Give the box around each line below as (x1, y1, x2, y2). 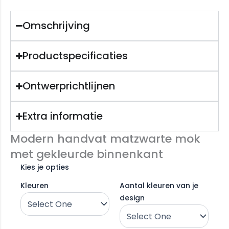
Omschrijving (22, 18, 90, 33)
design (120, 193, 145, 203)
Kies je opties (20, 162, 69, 173)
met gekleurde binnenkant (10, 146, 163, 163)
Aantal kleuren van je (120, 180, 198, 191)
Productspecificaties (22, 49, 128, 63)
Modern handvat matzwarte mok (10, 131, 200, 147)
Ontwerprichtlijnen (22, 79, 116, 94)
